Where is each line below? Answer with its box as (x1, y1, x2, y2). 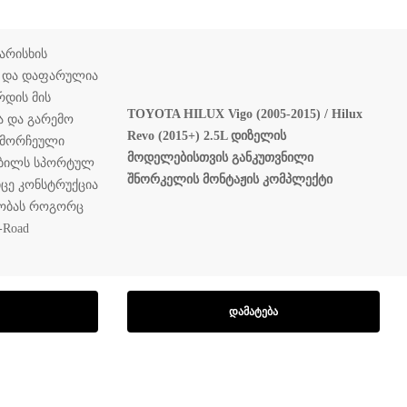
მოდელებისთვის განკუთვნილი (127, 150, 313, 164)
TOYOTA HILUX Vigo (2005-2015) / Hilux (127, 106, 362, 121)
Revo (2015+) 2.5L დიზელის (127, 128, 286, 143)
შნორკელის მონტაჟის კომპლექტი (127, 172, 333, 186)
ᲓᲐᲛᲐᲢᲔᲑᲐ (229, 304, 278, 318)
